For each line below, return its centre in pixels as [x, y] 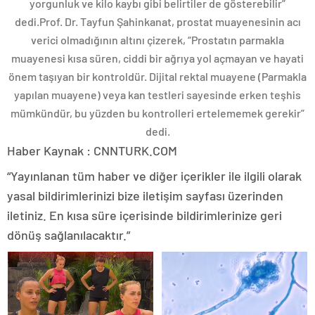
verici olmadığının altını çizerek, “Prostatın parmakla [157, 39]
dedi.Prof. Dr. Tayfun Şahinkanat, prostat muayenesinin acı [157, 21]
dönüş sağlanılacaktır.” [69, 234]
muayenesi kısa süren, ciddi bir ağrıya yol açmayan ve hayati [157, 58]
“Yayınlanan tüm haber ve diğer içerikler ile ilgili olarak [154, 175]
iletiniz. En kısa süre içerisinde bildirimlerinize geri [144, 215]
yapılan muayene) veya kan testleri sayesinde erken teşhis [157, 94]
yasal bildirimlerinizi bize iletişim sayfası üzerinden [145, 195]
